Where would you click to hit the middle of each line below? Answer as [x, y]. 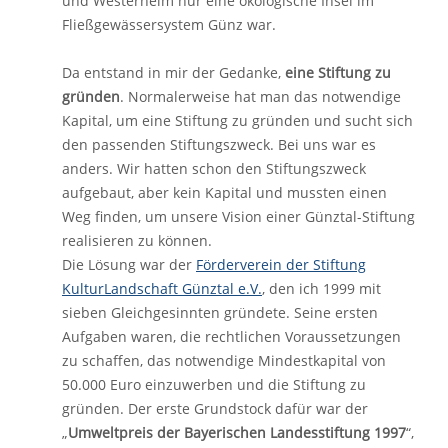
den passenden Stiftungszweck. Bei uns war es [219, 144]
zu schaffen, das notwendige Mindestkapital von [224, 360]
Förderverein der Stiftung [281, 264]
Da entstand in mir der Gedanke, [173, 72]
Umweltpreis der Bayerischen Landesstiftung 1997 [237, 432]
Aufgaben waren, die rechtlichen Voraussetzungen [231, 336]
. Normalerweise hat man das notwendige [260, 96]
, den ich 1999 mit [321, 288]
